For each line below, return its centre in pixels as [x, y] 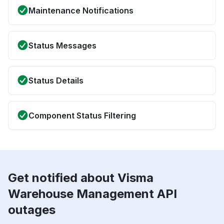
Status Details [56, 81]
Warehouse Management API [92, 194]
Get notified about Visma [81, 178]
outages [32, 210]
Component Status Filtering [82, 116]
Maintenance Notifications [81, 11]
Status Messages [62, 46]
